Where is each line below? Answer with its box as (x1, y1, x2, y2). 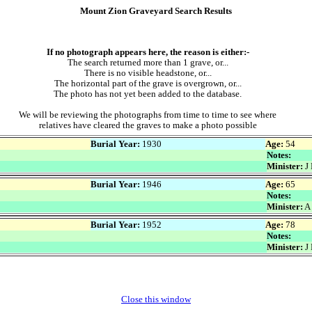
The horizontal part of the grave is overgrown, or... (54, 79, 242, 88)
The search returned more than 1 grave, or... (67, 58, 228, 68)
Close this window (121, 294, 191, 304)
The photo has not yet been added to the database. (54, 89, 242, 99)
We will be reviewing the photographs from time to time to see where (19, 110, 276, 120)
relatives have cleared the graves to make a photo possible (38, 120, 257, 130)
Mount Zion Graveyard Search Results (80, 6, 232, 16)
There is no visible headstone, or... (84, 68, 212, 78)
